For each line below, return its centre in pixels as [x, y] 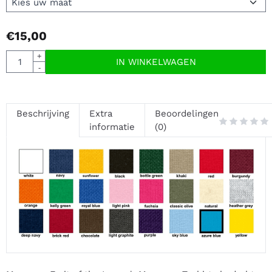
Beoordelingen [187, 113]
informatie [112, 127]
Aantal [19, 56]
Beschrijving [43, 113]
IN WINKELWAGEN [156, 62]
